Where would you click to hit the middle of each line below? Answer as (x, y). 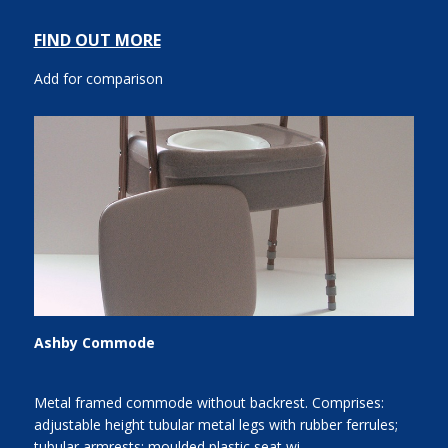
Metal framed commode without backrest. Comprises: (208, 403)
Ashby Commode (94, 342)
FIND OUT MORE (97, 40)
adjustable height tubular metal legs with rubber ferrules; (215, 425)
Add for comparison (98, 79)
